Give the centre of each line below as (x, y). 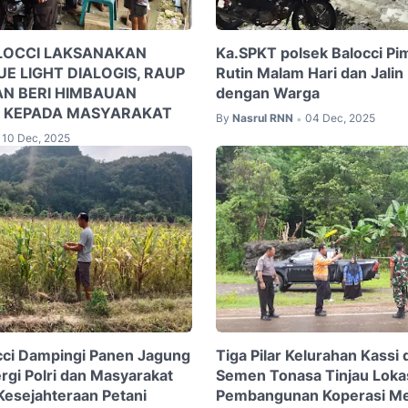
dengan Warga (267, 93)
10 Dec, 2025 (36, 138)
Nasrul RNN (262, 118)
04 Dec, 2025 (340, 118)
